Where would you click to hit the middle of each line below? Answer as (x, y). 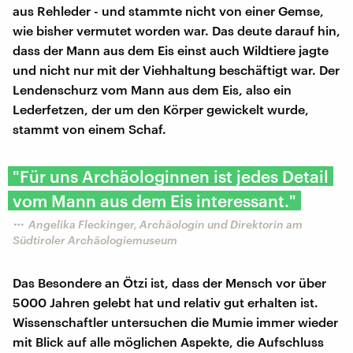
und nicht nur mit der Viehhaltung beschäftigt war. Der (176, 69)
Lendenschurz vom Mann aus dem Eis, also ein (152, 89)
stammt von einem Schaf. (89, 128)
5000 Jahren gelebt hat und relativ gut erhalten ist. (165, 302)
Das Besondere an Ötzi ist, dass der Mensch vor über (169, 282)
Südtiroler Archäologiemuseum (95, 240)
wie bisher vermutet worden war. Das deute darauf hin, (176, 30)
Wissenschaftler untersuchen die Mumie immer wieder (175, 321)
